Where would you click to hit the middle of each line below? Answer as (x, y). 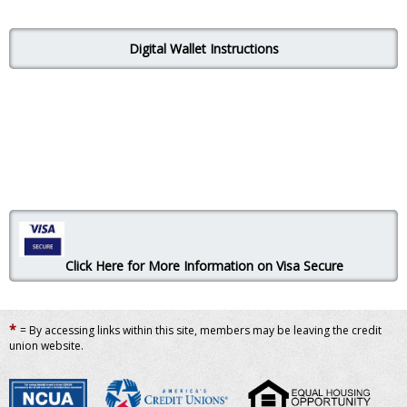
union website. (46, 346)
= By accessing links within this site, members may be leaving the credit (201, 331)
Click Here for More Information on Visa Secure (204, 265)
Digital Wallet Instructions (203, 48)
